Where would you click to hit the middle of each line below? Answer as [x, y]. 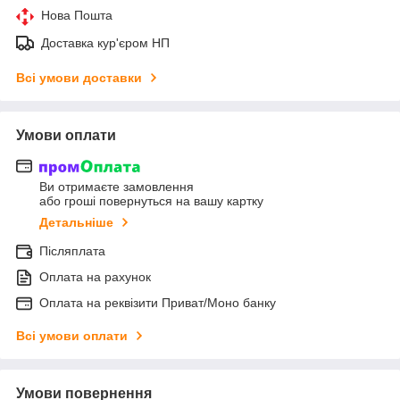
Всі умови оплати [72, 336]
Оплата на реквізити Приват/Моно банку [158, 303]
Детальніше [76, 223]
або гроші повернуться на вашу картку [151, 201]
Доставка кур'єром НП [105, 42]
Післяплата [72, 251]
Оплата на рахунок [95, 277]
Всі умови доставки [79, 77]
